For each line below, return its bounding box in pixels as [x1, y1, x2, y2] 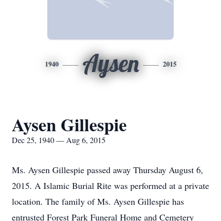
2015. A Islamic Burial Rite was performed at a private [12, 180, 209, 191]
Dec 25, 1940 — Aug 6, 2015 [12, 135, 106, 145]
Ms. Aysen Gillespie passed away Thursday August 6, [12, 164, 203, 176]
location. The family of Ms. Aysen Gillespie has [12, 195, 184, 207]
